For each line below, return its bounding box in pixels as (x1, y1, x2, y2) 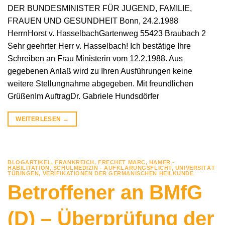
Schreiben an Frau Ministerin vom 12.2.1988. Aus (8, 54, 183, 63)
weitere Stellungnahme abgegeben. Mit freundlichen (8, 79, 193, 88)
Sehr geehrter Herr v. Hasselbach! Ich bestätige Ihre (8, 42, 191, 51)
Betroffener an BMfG (8, 181, 202, 204)
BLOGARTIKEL (8, 159, 52, 166)
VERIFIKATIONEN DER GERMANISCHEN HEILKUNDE (42, 170, 194, 177)
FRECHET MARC (98, 159, 146, 166)
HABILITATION (8, 165, 50, 171)
